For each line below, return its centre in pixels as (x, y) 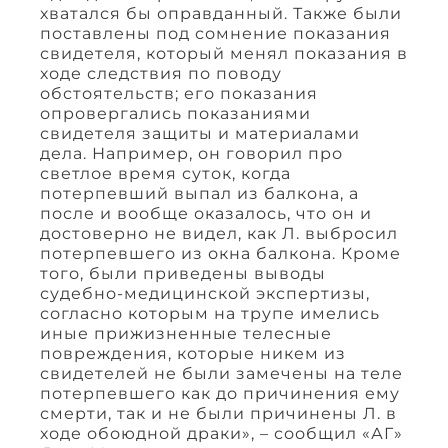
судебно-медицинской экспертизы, (205, 293)
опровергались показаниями (175, 113)
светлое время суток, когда (165, 173)
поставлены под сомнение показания (215, 33)
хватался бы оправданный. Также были (221, 13)
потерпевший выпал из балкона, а (199, 193)
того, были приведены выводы (183, 273)
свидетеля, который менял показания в (224, 53)
